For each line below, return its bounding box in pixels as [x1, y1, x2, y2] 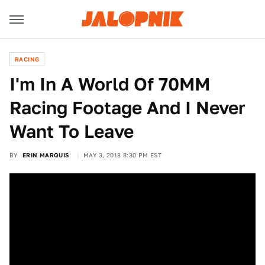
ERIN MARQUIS [22, 151, 70, 159]
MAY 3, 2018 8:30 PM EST [83, 151, 162, 159]
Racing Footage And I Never [9, 97, 245, 118]
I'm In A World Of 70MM [9, 73, 210, 95]
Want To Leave [9, 121, 134, 142]
